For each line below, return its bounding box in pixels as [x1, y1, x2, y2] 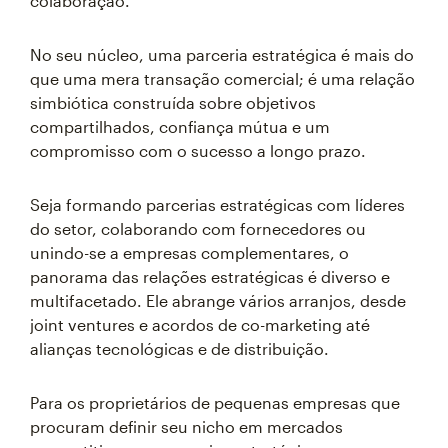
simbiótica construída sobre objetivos [30, 93, 316, 112]
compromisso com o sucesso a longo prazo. [30, 141, 366, 160]
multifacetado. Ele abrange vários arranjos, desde [30, 291, 406, 310]
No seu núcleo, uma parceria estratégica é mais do [30, 45, 414, 64]
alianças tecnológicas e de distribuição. [30, 339, 329, 358]
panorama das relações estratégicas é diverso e [30, 267, 390, 286]
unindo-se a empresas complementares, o [30, 243, 349, 262]
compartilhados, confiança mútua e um [30, 117, 330, 136]
